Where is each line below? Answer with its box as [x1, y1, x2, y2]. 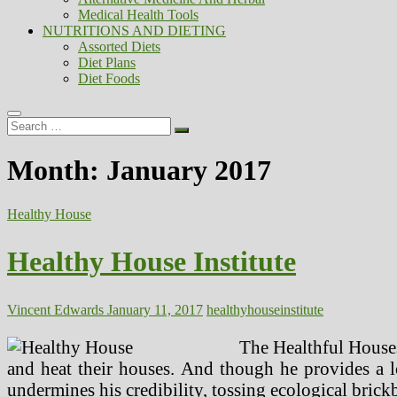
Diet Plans [78, 55, 136, 70]
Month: [7, 154, 106, 187]
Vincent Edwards [7, 301, 104, 317]
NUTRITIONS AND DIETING [43, 23, 226, 38]
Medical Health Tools [78, 7, 198, 22]
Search [6, 116, 44, 131]
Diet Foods [78, 71, 140, 86]
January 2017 [106, 154, 271, 187]
